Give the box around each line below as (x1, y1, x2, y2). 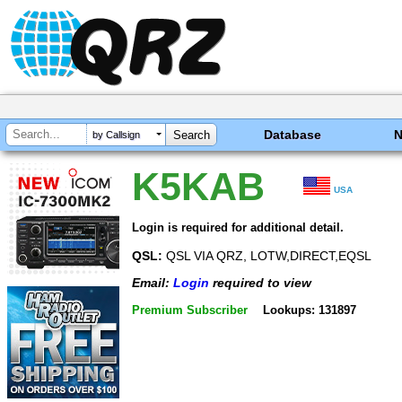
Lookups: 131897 (262, 302, 356, 317)
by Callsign (92, 129, 140, 141)
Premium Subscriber (132, 302, 248, 317)
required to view (209, 275, 311, 291)
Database (264, 127, 322, 142)
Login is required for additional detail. (132, 220, 344, 234)
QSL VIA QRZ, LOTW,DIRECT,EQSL (162, 248, 371, 263)
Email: (132, 275, 173, 291)
